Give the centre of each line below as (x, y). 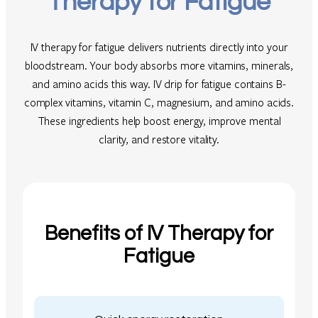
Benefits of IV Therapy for (159, 234)
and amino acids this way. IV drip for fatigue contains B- (159, 84)
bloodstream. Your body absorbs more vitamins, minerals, (159, 66)
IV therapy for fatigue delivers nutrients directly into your (159, 47)
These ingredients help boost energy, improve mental (159, 121)
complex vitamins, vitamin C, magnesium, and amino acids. (159, 103)
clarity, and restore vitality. (159, 139)
